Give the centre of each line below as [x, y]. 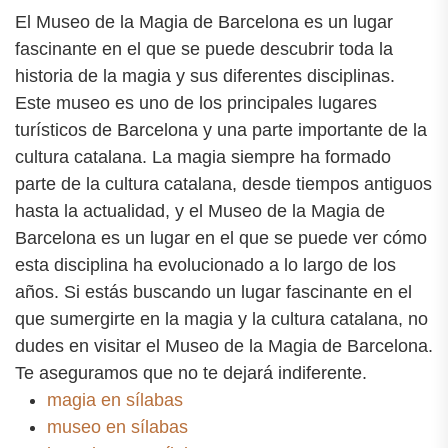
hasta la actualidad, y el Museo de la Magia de [200, 211]
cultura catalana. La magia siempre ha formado [203, 157]
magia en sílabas [115, 400]
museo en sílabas [117, 427]
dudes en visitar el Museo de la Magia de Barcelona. [224, 346]
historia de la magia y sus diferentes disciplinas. [205, 76]
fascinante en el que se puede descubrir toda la [204, 49]
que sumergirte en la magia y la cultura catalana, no [221, 319]
